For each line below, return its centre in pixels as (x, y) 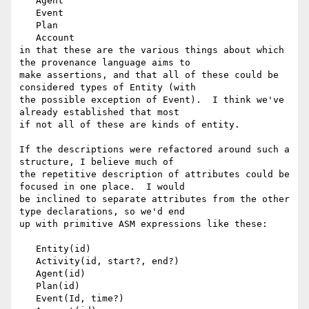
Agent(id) (28, 274)
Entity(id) (28, 249)
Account (28, 38)
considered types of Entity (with (110, 88)
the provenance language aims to (108, 63)
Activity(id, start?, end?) (28, 261)
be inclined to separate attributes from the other (154, 199)
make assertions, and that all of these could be (149, 75)
